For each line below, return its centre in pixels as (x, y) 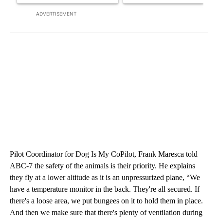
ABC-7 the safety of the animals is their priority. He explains (102, 165)
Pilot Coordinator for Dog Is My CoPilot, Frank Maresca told (104, 154)
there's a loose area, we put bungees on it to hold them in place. (106, 200)
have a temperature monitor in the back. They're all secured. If (105, 189)
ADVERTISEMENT (56, 13)
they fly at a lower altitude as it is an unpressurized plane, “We (105, 177)
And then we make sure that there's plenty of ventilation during (106, 212)
